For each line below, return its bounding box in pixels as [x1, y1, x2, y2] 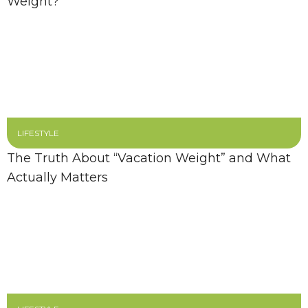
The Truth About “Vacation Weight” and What [7, 151, 291, 166]
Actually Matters [7, 170, 108, 185]
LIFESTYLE [17, 128, 59, 138]
